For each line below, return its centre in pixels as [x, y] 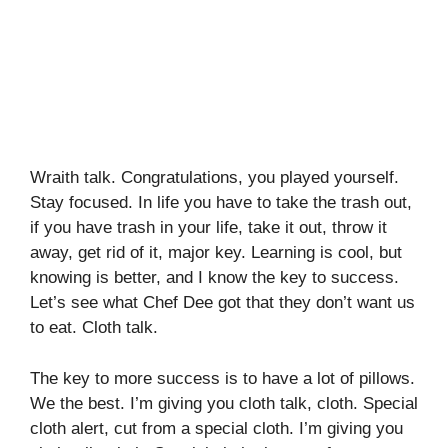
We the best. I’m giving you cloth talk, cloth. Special [224, 403]
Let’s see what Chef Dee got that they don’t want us [222, 303]
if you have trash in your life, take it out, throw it [208, 228]
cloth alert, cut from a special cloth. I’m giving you [216, 428]
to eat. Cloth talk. [94, 328]
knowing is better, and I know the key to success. [214, 278]
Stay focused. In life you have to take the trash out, [221, 203]
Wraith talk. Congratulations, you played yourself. [214, 178]
